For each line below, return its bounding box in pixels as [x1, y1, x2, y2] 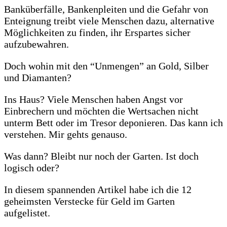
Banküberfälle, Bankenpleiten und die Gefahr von [4, 3, 208, 15]
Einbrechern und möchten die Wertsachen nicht [4, 105, 199, 117]
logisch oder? [4, 162, 59, 173]
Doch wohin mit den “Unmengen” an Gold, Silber [4, 60, 209, 71]
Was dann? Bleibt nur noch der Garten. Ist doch [4, 150, 199, 162]
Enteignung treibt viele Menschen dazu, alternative [4, 15, 214, 26]
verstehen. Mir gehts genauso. [4, 128, 127, 140]
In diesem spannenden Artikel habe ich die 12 [4, 183, 192, 195]
